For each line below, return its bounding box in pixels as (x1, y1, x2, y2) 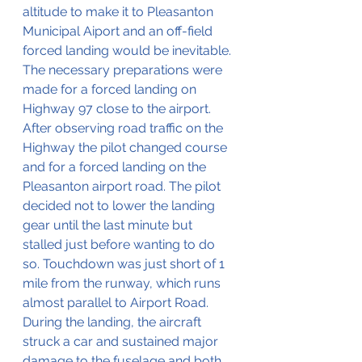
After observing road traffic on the (23, 120, 226, 136)
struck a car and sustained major (23, 333, 221, 349)
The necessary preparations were (23, 61, 225, 78)
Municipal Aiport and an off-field (23, 23, 216, 39)
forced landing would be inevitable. (23, 42, 234, 58)
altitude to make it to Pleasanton (23, 3, 217, 19)
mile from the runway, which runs (23, 275, 224, 291)
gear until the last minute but (23, 217, 196, 233)
